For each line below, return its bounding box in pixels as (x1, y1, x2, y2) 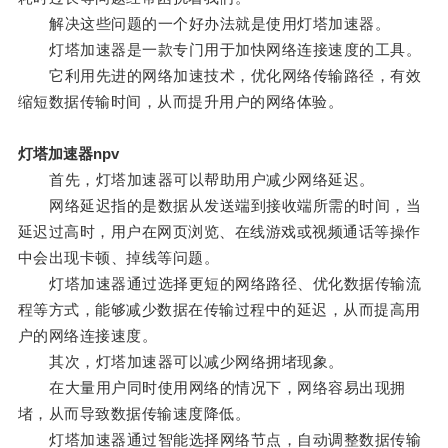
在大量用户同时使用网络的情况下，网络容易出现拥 (17, 379, 406, 397)
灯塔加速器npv (17, 145, 119, 163)
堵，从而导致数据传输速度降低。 (17, 405, 251, 423)
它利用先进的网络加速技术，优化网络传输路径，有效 (17, 67, 422, 85)
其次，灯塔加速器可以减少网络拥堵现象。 (17, 353, 344, 371)
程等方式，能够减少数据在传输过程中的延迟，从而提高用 (17, 301, 421, 319)
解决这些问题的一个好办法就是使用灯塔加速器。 (17, 15, 391, 33)
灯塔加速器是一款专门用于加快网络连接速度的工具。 (17, 41, 422, 59)
